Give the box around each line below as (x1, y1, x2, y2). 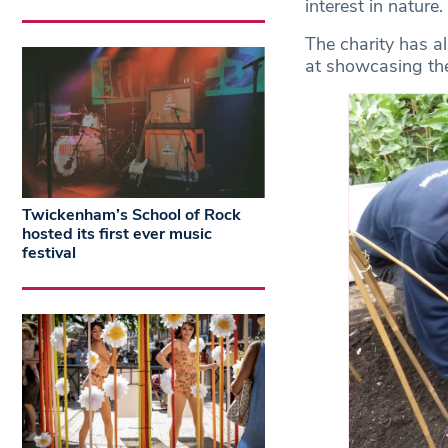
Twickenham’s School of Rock (22, 204, 241, 227)
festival (22, 242, 76, 265)
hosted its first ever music (22, 223, 212, 246)
